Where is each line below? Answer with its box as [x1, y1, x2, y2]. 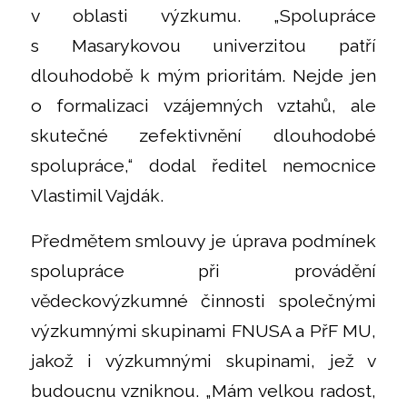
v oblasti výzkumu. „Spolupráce [30, 5, 377, 27]
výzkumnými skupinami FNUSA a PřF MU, [30, 320, 377, 342]
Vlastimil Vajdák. [30, 185, 164, 207]
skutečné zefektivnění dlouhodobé [30, 125, 377, 147]
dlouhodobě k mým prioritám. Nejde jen [30, 65, 377, 87]
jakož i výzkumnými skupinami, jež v [30, 350, 377, 372]
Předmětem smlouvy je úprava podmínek [30, 230, 377, 252]
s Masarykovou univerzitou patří [30, 35, 377, 57]
